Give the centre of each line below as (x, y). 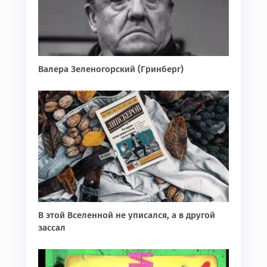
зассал (52, 228)
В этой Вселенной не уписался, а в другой (127, 215)
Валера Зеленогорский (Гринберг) (111, 69)
